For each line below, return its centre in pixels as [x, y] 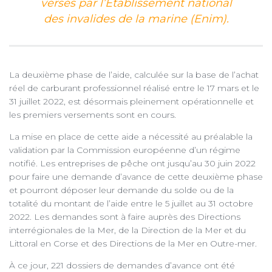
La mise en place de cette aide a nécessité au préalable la [131, 137]
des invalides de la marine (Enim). [136, 19]
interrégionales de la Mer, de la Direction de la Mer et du [127, 230]
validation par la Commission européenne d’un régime [125, 150]
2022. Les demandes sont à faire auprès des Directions [125, 217]
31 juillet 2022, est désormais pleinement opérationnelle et [131, 102]
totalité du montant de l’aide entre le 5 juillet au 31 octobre [131, 204]
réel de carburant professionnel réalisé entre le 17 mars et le [134, 88]
